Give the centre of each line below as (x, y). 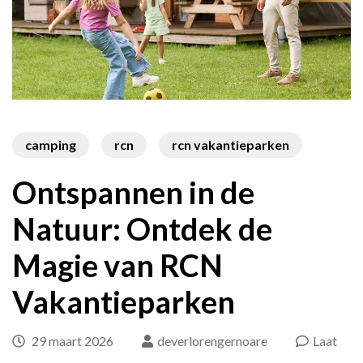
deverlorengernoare (212, 340)
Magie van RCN (117, 265)
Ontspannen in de (133, 192)
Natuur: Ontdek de (142, 228)
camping (51, 144)
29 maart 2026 (73, 340)
